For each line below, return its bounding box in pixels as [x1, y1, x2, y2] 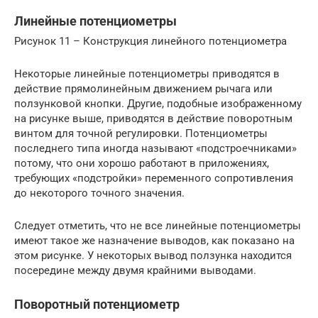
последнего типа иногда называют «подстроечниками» [14, 142, 297, 155]
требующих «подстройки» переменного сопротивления [14, 172, 293, 185]
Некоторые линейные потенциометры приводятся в [14, 67, 280, 81]
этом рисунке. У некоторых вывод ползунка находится [14, 249, 292, 263]
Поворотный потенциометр [14, 297, 180, 312]
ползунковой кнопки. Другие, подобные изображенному [14, 97, 302, 111]
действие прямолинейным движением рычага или [14, 82, 273, 96]
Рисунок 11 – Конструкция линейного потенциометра [14, 35, 287, 48]
